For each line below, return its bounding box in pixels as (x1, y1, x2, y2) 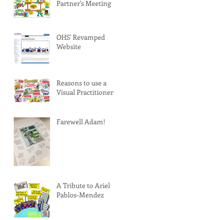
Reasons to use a (56, 78, 107, 87)
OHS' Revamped (56, 32, 105, 42)
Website (56, 41, 81, 51)
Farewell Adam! (56, 116, 105, 126)
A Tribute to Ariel (56, 180, 110, 190)
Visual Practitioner (56, 87, 113, 97)
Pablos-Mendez (56, 190, 104, 199)
